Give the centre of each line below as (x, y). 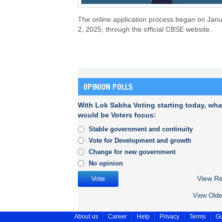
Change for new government (132, 152)
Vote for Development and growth (140, 141)
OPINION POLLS (108, 87)
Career (117, 217)
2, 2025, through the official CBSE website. (145, 30)
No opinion (106, 164)
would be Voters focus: (117, 115)
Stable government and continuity (141, 129)
